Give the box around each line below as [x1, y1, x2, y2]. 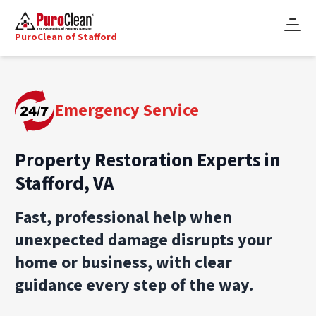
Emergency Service [54, 97, 200, 123]
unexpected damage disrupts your [15, 227, 273, 253]
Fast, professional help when [15, 205, 233, 230]
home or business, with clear [15, 250, 233, 275]
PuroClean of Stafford [15, 30, 118, 44]
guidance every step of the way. [15, 272, 254, 298]
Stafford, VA [15, 169, 115, 197]
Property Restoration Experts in [15, 146, 281, 174]
